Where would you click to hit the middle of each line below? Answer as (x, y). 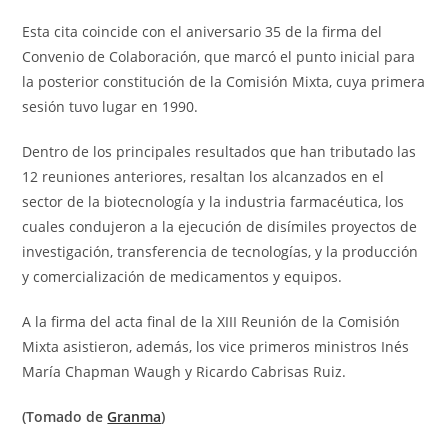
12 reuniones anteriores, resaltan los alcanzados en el (203, 176)
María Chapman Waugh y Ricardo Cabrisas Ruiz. (184, 371)
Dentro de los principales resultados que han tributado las (219, 151)
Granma (134, 416)
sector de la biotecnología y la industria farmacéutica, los (213, 201)
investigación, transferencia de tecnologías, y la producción (220, 251)
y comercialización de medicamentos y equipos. (182, 276)
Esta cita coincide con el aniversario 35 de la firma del (202, 31)
